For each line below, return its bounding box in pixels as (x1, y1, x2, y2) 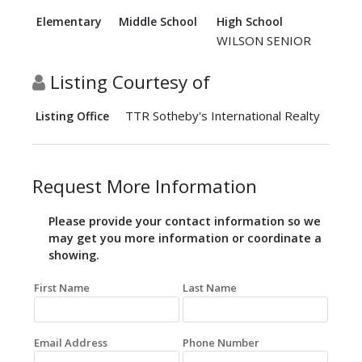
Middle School (119, 14, 197, 30)
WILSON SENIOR (217, 32, 311, 49)
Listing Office (36, 108, 109, 124)
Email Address (33, 335, 107, 350)
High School (217, 14, 283, 30)
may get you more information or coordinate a (48, 230, 322, 246)
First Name (33, 280, 90, 296)
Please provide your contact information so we (48, 213, 321, 229)
